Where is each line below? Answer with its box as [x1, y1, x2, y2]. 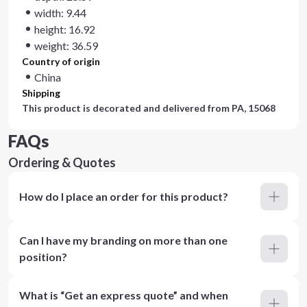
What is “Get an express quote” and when [19, 288, 228, 302]
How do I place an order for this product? [19, 190, 228, 203]
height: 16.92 [34, 23, 95, 36]
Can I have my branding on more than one [19, 234, 228, 247]
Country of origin [22, 56, 100, 67]
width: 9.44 [34, 6, 86, 19]
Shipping [22, 87, 60, 99]
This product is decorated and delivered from [22, 102, 232, 114]
